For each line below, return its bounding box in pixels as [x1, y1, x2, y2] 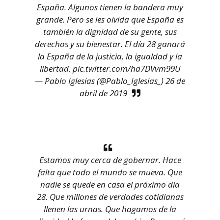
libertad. [39, 63, 73, 75]
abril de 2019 [80, 87, 127, 99]
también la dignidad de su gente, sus [43, 26, 177, 38]
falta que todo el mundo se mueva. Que [38, 166, 182, 178]
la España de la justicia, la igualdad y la [38, 51, 182, 62]
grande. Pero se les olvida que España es [36, 14, 184, 26]
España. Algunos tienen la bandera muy [37, 1, 183, 13]
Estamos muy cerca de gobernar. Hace [39, 154, 181, 166]
